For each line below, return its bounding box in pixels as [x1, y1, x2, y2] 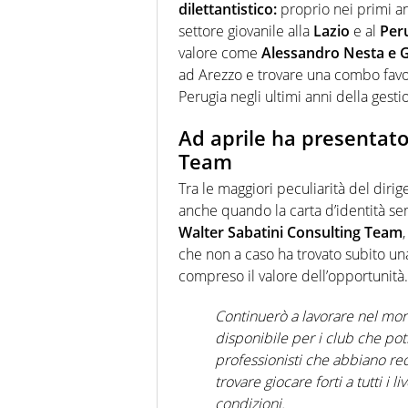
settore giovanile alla [178, 20, 313, 41]
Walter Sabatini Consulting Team [178, 222, 403, 243]
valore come [178, 42, 261, 63]
